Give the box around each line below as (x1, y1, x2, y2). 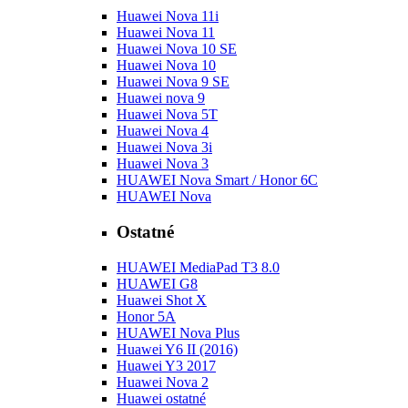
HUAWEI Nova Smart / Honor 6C (117, 172, 318, 189)
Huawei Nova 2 (117, 373, 209, 390)
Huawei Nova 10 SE (117, 41, 237, 57)
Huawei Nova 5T (117, 107, 218, 123)
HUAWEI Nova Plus (117, 324, 240, 341)
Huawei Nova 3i (117, 139, 212, 156)
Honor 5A (117, 308, 176, 324)
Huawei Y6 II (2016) (117, 341, 238, 357)
